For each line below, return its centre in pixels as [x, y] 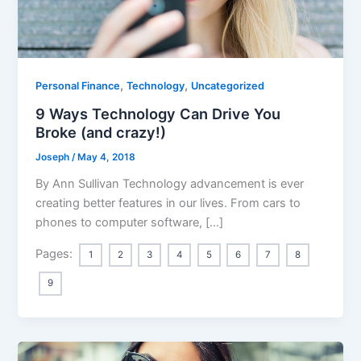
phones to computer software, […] [130, 222]
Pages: [56, 254]
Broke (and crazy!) [101, 132]
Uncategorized [228, 86]
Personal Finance [78, 86]
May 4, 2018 [107, 157]
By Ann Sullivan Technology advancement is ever [170, 183]
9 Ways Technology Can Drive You [158, 113]
